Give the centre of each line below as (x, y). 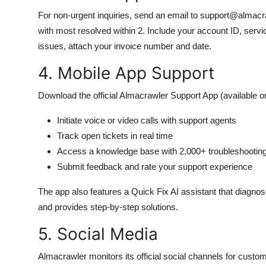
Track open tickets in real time (115, 136)
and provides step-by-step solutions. (108, 207)
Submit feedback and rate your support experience (155, 167)
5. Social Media (98, 234)
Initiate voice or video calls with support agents (147, 120)
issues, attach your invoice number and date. (125, 46)
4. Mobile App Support (126, 73)
